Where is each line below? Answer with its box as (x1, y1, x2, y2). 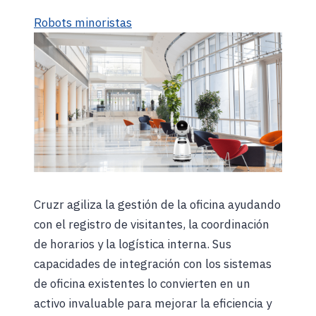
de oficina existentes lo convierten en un (34, 275, 250, 291)
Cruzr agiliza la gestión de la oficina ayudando (34, 196, 281, 212)
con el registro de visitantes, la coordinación (34, 216, 269, 232)
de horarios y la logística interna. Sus (34, 236, 231, 252)
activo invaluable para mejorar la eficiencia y (34, 295, 272, 311)
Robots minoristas (34, 14, 132, 30)
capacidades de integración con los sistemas (34, 255, 272, 272)
